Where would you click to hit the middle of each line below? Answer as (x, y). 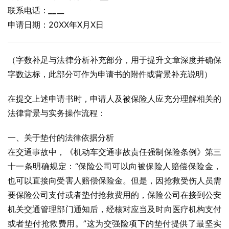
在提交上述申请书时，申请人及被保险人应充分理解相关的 (114, 99)
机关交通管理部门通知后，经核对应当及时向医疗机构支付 (114, 209)
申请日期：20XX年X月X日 (56, 25)
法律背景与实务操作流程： (57, 113)
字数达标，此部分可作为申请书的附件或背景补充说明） (110, 74)
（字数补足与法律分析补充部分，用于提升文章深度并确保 (114, 60)
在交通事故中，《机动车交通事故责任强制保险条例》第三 (114, 152)
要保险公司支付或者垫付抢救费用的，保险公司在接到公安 (114, 195)
